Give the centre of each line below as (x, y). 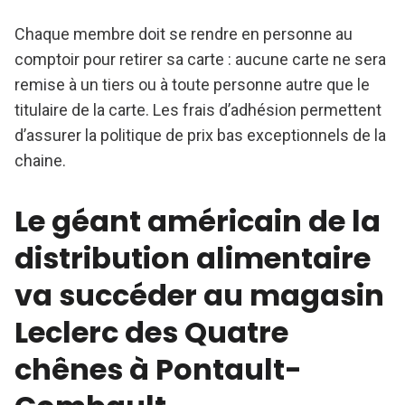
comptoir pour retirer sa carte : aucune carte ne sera (200, 60)
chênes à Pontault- (158, 370)
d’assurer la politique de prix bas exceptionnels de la (200, 136)
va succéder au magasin (199, 296)
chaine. (40, 161)
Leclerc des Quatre (151, 333)
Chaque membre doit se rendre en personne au (184, 34)
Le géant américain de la (198, 221)
